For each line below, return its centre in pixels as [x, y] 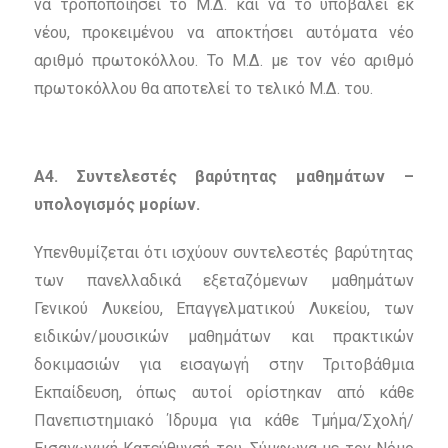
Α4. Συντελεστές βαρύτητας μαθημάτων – [224, 177]
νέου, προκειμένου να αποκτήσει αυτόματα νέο [224, 33]
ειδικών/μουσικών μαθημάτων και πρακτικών [224, 337]
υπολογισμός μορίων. [116, 205]
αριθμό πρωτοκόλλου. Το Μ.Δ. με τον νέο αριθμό [224, 61]
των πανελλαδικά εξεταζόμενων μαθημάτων [224, 281]
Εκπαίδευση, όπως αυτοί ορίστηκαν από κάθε [224, 393]
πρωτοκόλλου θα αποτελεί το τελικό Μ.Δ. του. [203, 89]
